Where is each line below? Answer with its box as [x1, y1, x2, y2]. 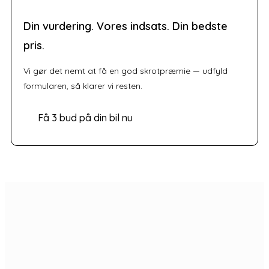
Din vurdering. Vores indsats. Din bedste [23, 19, 228, 34]
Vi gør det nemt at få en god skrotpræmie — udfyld [23, 65, 228, 77]
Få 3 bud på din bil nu [38, 112, 133, 124]
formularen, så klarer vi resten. [23, 80, 142, 92]
